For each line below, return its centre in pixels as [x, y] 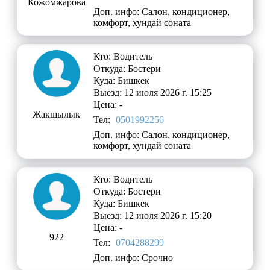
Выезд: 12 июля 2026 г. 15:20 [153, 216]
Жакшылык [57, 115]
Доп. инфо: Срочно [133, 258]
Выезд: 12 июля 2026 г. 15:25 [153, 93]
